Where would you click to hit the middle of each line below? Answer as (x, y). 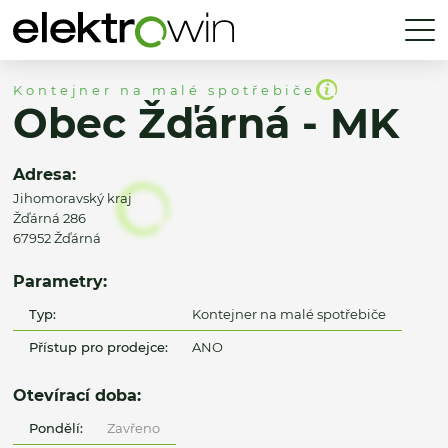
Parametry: (60, 281)
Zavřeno (133, 427)
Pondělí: (56, 427)
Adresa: (44, 174)
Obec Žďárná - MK (206, 124)
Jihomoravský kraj (72, 198)
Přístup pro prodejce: (99, 346)
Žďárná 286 (49, 218)
